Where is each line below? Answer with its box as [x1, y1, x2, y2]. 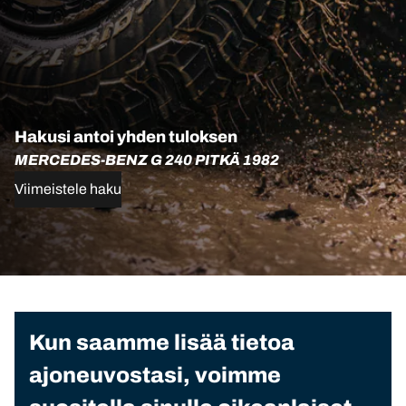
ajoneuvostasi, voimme [29, 363, 281, 388]
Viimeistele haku [14, 181, 121, 198]
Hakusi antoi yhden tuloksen [14, 128, 237, 147]
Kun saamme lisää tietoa [29, 331, 295, 355]
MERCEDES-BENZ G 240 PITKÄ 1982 [14, 152, 279, 169]
